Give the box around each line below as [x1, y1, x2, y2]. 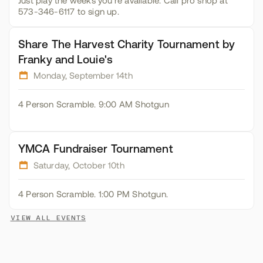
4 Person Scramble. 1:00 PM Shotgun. [18, 189, 168, 199]
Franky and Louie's [18, 52, 113, 66]
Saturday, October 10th [33, 160, 124, 170]
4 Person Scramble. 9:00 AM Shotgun [18, 100, 169, 109]
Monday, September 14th [33, 71, 133, 80]
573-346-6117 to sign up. [18, 6, 119, 16]
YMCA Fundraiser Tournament [18, 142, 173, 155]
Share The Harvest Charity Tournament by [18, 37, 235, 50]
